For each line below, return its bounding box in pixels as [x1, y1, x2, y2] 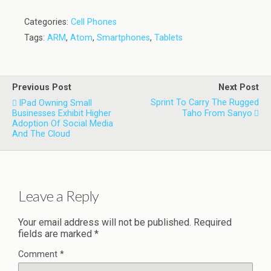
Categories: [24, 17, 71, 27]
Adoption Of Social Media [12, 119, 113, 129]
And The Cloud [12, 129, 70, 139]
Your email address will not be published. [18, 216, 191, 228]
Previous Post [12, 82, 71, 93]
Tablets [154, 33, 183, 43]
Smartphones [97, 33, 150, 43]
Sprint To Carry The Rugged [151, 97, 259, 108]
